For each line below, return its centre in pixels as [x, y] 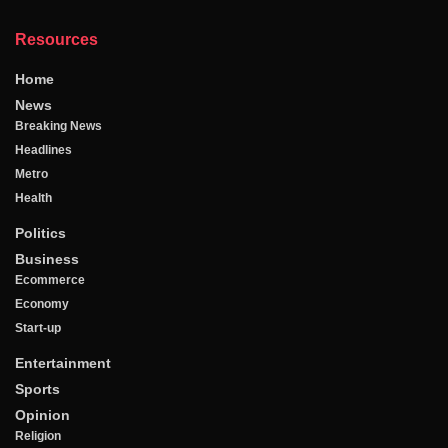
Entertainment [63, 363]
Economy [42, 304]
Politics [40, 233]
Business [47, 259]
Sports [37, 389]
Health [33, 198]
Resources [56, 40]
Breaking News [58, 126]
